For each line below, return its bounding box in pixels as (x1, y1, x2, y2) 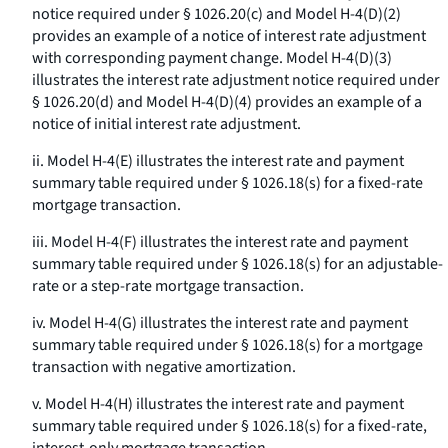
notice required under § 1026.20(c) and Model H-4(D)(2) (32, 3, 401, 25)
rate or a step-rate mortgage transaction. (32, 275, 304, 297)
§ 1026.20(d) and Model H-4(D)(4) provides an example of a (32, 91, 422, 113)
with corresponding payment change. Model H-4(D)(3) (32, 47, 392, 69)
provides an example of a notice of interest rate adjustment (32, 25, 426, 47)
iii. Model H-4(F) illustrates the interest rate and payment (32, 231, 408, 253)
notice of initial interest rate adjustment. (32, 113, 301, 135)
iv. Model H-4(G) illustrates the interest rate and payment (32, 312, 408, 334)
